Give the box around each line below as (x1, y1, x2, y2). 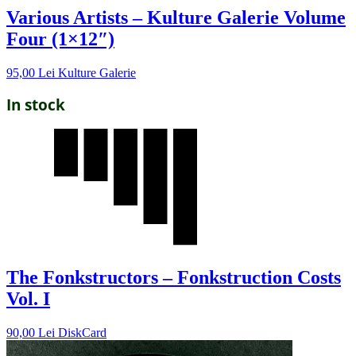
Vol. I (6, 288, 50, 309)
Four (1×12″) (6, 29, 114, 50)
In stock (6, 95, 65, 115)
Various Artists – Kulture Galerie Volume (6, 7, 346, 29)
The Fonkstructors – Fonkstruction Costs (6, 266, 341, 288)
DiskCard (58, 325, 106, 339)
